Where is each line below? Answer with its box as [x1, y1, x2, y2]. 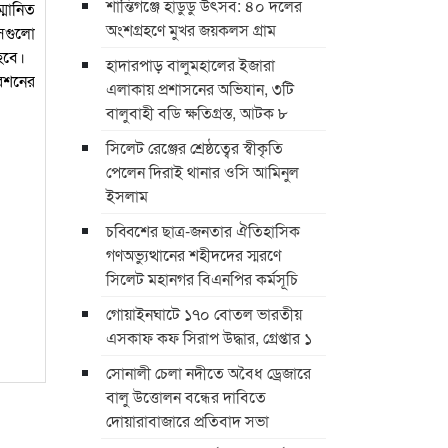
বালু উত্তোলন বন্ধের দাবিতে [106, 384, 266, 408]
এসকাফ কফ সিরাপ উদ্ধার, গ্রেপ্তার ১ [106, 325, 312, 349]
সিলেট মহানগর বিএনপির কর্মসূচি [106, 266, 298, 290]
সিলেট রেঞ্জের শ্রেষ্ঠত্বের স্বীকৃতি [106, 135, 283, 159]
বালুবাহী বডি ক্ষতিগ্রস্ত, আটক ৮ [106, 100, 288, 124]
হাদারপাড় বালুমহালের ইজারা [106, 52, 275, 76]
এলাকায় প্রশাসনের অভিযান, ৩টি [106, 76, 294, 100]
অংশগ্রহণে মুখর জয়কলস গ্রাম [106, 17, 276, 41]
